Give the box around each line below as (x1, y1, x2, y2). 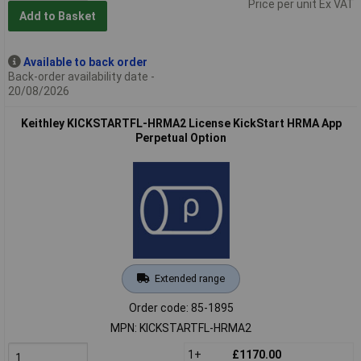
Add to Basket (19, 10, 96, 23)
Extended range (154, 272, 225, 284)
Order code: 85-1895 (128, 301, 234, 314)
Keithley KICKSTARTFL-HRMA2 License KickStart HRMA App (20, 116, 342, 130)
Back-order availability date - (7, 69, 155, 83)
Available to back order (23, 55, 147, 68)
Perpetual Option (135, 131, 226, 144)
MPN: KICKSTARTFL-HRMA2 (110, 321, 251, 334)
